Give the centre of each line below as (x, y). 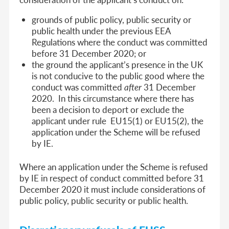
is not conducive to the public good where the (118, 75)
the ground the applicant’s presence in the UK (118, 64)
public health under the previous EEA (101, 30)
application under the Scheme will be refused (116, 132)
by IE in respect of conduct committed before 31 (112, 178)
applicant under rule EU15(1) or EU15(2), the (118, 120)
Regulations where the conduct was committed (120, 42)
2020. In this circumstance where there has (113, 98)
